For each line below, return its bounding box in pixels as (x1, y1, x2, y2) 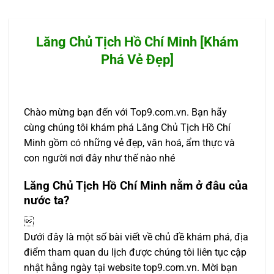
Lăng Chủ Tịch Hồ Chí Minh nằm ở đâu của (24, 178, 248, 193)
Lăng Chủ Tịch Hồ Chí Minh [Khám (35, 34, 239, 50)
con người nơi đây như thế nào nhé (24, 152, 175, 165)
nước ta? (24, 193, 69, 207)
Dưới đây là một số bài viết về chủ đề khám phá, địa (24, 231, 248, 243)
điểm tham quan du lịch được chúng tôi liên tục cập (24, 246, 246, 258)
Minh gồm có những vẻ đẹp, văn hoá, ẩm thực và (24, 137, 235, 149)
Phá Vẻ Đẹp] (100, 51, 174, 67)
